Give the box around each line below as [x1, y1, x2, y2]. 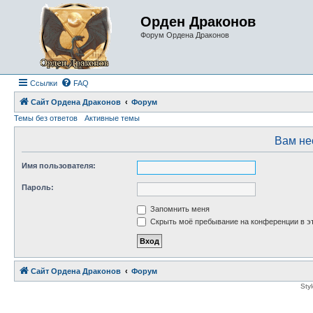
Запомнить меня [148, 205, 210, 213]
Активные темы [85, 114, 140, 122]
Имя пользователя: [22, 161, 96, 170]
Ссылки [30, 79, 57, 87]
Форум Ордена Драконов [140, 31, 229, 39]
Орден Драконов [140, 14, 256, 29]
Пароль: [22, 183, 54, 191]
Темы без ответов [14, 114, 78, 122]
